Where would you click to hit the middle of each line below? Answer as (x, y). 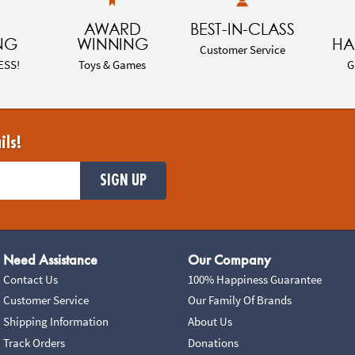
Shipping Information (55, 322)
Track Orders (34, 343)
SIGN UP (123, 180)
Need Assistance (50, 260)
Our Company (230, 260)
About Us (210, 322)
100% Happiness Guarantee (255, 279)
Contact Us (30, 279)
